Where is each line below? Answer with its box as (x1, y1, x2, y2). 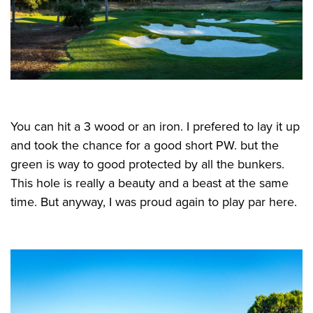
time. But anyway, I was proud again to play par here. (10, 194, 297, 210)
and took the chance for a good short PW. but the (10, 138, 279, 154)
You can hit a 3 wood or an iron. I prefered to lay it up (10, 119, 300, 135)
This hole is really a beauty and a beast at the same (10, 175, 289, 191)
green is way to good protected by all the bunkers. (10, 156, 284, 173)
